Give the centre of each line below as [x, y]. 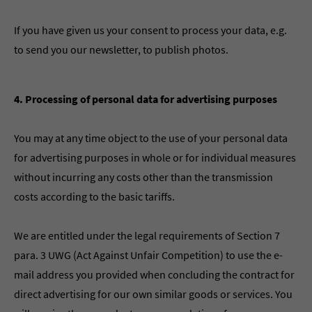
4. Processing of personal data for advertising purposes [146, 99]
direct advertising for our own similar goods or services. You [153, 294]
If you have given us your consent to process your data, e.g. [150, 30]
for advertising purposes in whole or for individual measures [155, 157]
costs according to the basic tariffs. [94, 196]
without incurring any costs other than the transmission [143, 177]
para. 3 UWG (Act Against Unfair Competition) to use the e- [148, 255]
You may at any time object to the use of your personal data [151, 138]
